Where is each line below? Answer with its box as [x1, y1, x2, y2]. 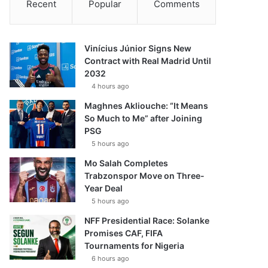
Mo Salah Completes [84, 158, 169, 168]
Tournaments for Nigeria [84, 240, 185, 251]
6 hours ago [92, 254, 130, 263]
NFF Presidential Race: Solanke [84, 215, 210, 226]
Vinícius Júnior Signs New [84, 43, 192, 53]
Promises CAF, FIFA [84, 228, 163, 238]
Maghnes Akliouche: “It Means [84, 100, 209, 111]
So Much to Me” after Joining [84, 113, 203, 123]
